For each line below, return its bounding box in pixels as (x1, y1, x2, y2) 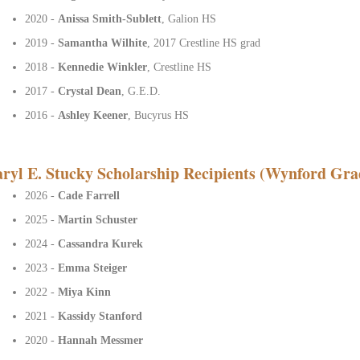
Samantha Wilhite (58, 36, 148, 49)
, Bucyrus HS (128, 108, 190, 121)
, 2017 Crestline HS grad (147, 36, 261, 49)
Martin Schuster (58, 213, 138, 226)
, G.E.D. (121, 84, 162, 97)
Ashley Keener (58, 108, 129, 121)
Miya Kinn (58, 285, 112, 298)
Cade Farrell (58, 189, 121, 202)
